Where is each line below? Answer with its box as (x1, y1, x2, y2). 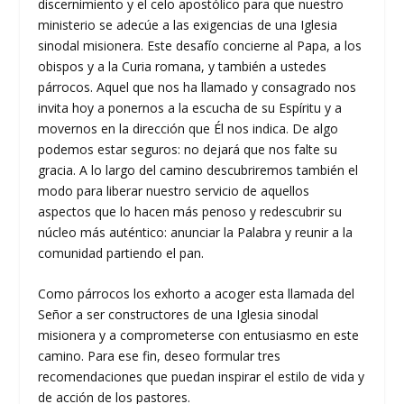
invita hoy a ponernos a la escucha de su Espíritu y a (38, 98, 343, 116)
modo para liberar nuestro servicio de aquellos (38, 181, 310, 199)
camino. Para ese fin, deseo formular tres (38, 347, 281, 365)
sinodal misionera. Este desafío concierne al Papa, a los (38, 36, 363, 54)
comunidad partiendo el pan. (38, 243, 205, 262)
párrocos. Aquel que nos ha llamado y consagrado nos (38, 78, 357, 96)
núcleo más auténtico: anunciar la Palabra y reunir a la (38, 223, 353, 241)
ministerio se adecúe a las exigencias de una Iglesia (38, 15, 338, 33)
